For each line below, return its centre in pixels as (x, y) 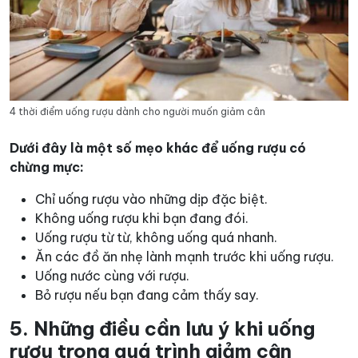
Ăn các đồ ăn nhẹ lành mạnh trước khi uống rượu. (185, 257)
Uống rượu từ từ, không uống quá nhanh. (156, 238)
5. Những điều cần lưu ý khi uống (162, 329)
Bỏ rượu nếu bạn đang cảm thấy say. (147, 295)
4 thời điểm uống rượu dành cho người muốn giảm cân (137, 112)
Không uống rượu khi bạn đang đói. (142, 219)
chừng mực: (47, 167)
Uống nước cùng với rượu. (112, 276)
